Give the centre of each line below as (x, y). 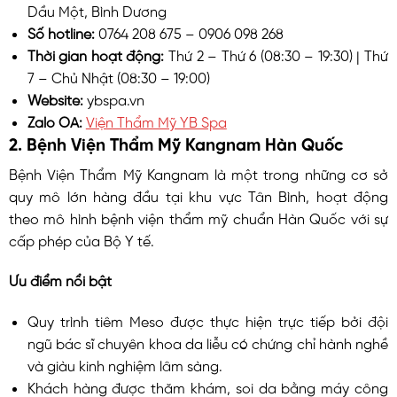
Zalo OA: (56, 120)
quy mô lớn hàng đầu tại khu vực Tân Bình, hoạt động (198, 195)
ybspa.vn (115, 98)
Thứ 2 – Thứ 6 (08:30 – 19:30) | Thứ (279, 54)
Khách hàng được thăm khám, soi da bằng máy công (207, 387)
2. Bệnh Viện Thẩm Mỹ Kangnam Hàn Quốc (176, 142)
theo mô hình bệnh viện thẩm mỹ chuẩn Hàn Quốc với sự (198, 217)
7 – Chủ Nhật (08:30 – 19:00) (118, 76)
